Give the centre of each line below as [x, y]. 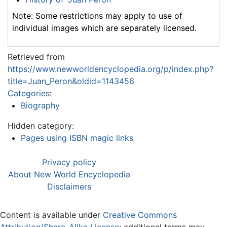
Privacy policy [69, 162]
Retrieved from [36, 56]
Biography [40, 105]
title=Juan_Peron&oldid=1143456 [71, 81]
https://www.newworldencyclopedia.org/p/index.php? [110, 69]
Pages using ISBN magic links [77, 138]
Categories [29, 93]
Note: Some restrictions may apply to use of [97, 15]
